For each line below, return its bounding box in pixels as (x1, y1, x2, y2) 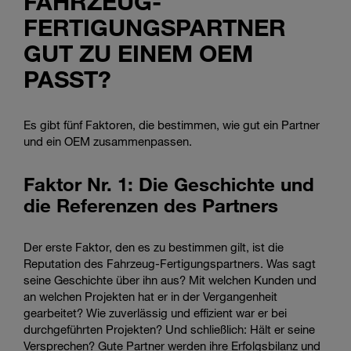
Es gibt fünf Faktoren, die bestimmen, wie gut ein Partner (24, 117, 320, 132)
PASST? (24, 63, 111, 93)
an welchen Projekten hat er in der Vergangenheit (24, 288, 277, 303)
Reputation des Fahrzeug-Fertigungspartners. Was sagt (24, 255, 316, 270)
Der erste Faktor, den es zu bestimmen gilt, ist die (24, 239, 284, 254)
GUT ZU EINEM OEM (24, 38, 253, 67)
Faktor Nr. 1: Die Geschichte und (24, 172, 314, 195)
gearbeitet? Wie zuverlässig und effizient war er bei (24, 305, 287, 320)
